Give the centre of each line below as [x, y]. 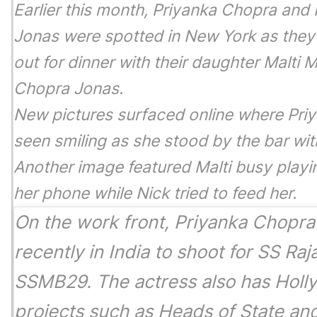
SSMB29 [50, 282]
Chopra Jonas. [70, 89]
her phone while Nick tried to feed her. [155, 194]
